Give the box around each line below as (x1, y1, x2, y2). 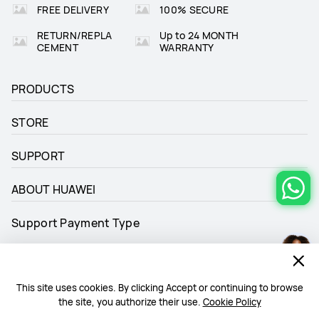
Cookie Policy (202, 296, 261, 308)
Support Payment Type (11, 215, 140, 231)
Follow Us (11, 301, 63, 318)
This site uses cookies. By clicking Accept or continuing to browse (16, 281, 303, 294)
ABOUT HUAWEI (11, 182, 96, 198)
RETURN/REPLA (37, 28, 113, 43)
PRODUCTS (11, 81, 75, 98)
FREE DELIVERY (37, 2, 109, 16)
